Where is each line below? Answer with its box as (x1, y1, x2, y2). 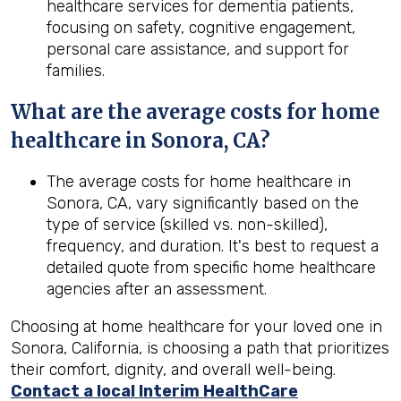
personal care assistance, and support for (47, 39, 349, 59)
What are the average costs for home (11, 99, 380, 124)
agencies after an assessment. (47, 279, 267, 299)
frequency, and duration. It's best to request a (47, 236, 379, 256)
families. (47, 61, 105, 81)
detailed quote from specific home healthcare (47, 258, 376, 277)
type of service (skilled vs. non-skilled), (47, 215, 328, 235)
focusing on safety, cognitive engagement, (47, 18, 355, 38)
